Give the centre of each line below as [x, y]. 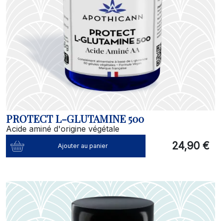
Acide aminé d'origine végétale [63, 129]
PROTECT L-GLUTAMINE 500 [75, 118]
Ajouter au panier [83, 146]
